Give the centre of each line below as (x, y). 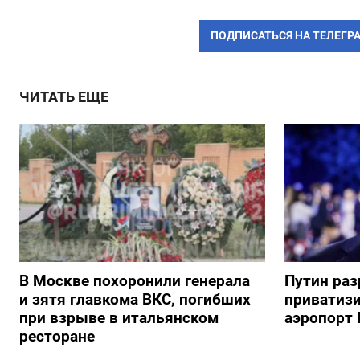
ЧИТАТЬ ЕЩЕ (64, 97)
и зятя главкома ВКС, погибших (135, 299)
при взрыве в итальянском (119, 317)
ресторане (57, 336)
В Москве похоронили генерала (135, 280)
